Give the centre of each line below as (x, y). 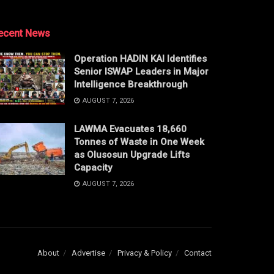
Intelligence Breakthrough (131, 84)
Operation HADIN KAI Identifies (140, 58)
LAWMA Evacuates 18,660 (130, 129)
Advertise (88, 253)
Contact (198, 253)
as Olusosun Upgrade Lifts (132, 154)
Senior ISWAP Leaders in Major (141, 71)
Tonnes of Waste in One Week (139, 142)
